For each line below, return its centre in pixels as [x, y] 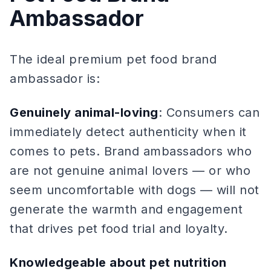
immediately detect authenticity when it [128, 132]
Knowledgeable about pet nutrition [118, 263]
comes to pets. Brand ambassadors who [131, 151]
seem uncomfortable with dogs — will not [135, 190]
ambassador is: [55, 79]
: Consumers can [209, 113]
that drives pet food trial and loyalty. [119, 229]
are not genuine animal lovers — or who [130, 171]
